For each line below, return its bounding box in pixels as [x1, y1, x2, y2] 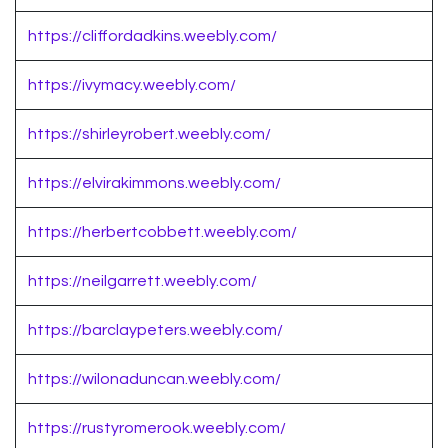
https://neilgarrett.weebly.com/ [28, 273, 257, 290]
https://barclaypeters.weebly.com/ [28, 322, 283, 339]
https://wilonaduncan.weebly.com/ [28, 371, 281, 388]
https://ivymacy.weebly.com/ [28, 77, 236, 94]
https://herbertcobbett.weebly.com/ [28, 224, 297, 241]
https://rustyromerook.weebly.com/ [28, 420, 286, 437]
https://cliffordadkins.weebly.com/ [28, 28, 277, 45]
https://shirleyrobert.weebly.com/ [28, 126, 271, 143]
